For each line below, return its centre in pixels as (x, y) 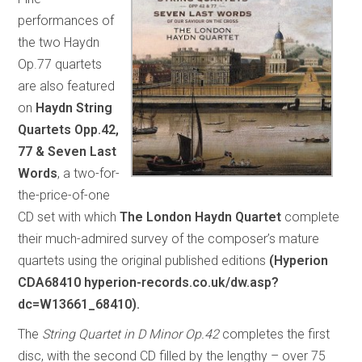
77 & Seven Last (67, 151)
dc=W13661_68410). (79, 304)
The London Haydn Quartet (201, 217)
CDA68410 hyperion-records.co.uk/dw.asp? (149, 282)
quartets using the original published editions (144, 260)
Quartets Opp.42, (69, 129)
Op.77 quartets (60, 64)
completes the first (275, 334)
